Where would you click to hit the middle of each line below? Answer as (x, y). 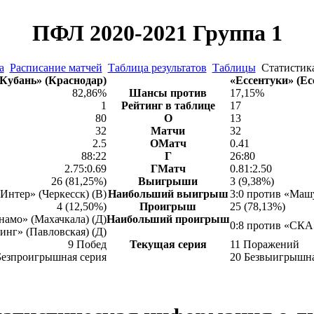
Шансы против (168, 93)
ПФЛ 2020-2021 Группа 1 (157, 33)
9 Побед (87, 244)
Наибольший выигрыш (168, 194)
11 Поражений (264, 244)
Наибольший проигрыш (168, 219)
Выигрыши (168, 181)
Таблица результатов (157, 68)
